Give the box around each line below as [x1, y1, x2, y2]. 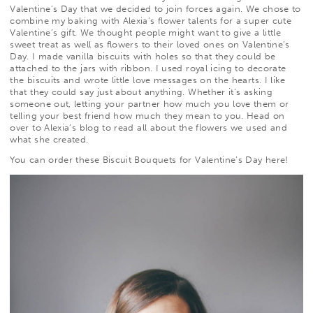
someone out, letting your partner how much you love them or [10, 98, 289, 109]
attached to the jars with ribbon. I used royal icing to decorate [10, 62, 286, 73]
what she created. [10, 133, 89, 145]
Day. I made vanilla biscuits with [10, 50, 152, 61]
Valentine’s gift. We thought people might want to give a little [10, 27, 282, 38]
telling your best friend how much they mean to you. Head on [10, 110, 285, 121]
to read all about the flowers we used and [99, 122, 288, 133]
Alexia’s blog [44, 122, 99, 133]
